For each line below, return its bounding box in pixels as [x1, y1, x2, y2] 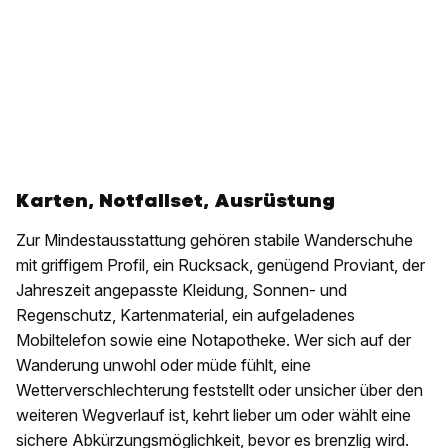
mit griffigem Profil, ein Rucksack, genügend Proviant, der [16, 255, 425, 275]
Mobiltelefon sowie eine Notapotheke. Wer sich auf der [16, 330, 411, 350]
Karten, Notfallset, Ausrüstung [16, 188, 335, 213]
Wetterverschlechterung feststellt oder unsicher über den [16, 380, 423, 400]
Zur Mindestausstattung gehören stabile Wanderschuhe [16, 230, 413, 250]
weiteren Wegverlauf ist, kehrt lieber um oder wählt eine [16, 405, 411, 425]
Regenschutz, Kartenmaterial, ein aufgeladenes [16, 305, 355, 325]
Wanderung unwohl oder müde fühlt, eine [16, 355, 311, 375]
